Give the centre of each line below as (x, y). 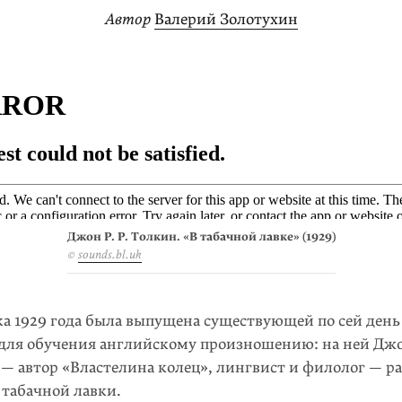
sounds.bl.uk (109, 255)
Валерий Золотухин (226, 19)
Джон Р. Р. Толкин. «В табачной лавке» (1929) (201, 237)
